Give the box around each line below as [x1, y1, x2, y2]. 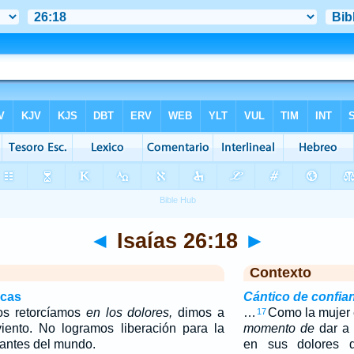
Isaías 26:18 [110, 228, 244, 253]
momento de [243, 322, 314, 335]
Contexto [249, 265, 311, 281]
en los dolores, [85, 306, 173, 319]
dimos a [172, 306, 224, 319]
